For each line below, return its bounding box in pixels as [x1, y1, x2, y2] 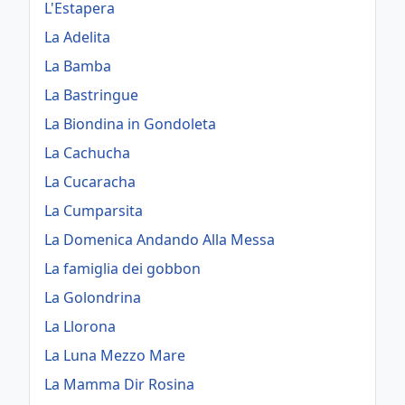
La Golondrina [44, 287, 141, 308]
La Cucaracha [44, 172, 136, 193]
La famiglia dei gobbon [44, 259, 201, 279]
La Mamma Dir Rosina [44, 374, 194, 395]
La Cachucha [44, 143, 130, 164]
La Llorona [44, 316, 116, 337]
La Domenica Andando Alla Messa [44, 230, 275, 250]
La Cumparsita [44, 201, 143, 221]
